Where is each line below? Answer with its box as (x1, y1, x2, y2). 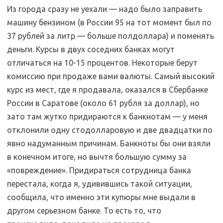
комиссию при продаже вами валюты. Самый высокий (7, 72, 215, 81)
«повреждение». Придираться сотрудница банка (7, 166, 191, 175)
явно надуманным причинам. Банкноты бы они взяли (7, 139, 211, 148)
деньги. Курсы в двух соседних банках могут (7, 45, 175, 54)
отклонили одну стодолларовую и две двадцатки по (7, 125, 213, 134)
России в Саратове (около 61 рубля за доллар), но (7, 99, 200, 108)
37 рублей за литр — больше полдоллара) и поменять (7, 31, 214, 40)
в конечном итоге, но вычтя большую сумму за (7, 152, 187, 161)
